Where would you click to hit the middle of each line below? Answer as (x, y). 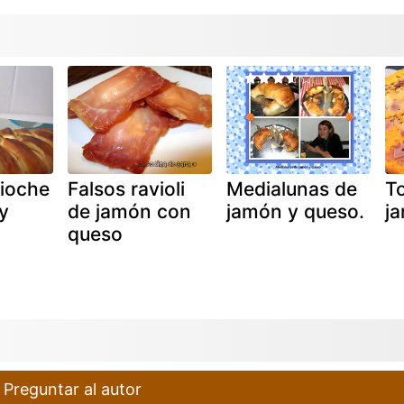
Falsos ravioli (126, 188)
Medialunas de (291, 188)
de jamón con (129, 211)
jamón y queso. (295, 211)
